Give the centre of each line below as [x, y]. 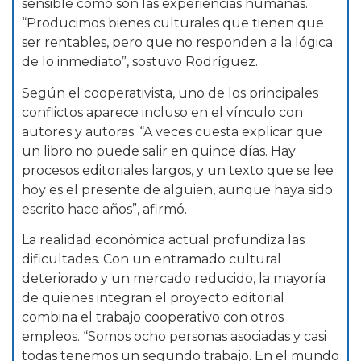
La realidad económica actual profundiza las [163, 240]
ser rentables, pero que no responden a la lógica [177, 43]
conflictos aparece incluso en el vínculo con [162, 112]
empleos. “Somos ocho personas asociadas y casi [174, 337]
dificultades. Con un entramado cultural [151, 259]
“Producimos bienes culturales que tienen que [173, 23]
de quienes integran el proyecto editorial [153, 298]
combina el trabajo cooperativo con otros [153, 317]
